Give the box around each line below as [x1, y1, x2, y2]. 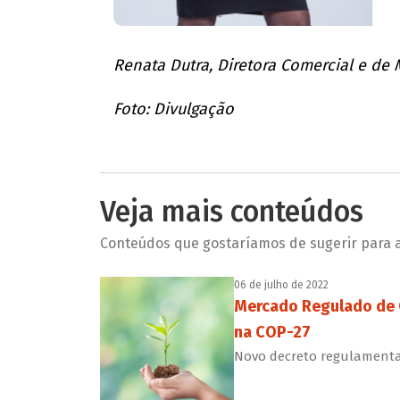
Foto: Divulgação [112, 99, 234, 120]
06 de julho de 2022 [233, 279, 329, 292]
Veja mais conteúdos [99, 195, 363, 229]
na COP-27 [233, 322, 311, 343]
